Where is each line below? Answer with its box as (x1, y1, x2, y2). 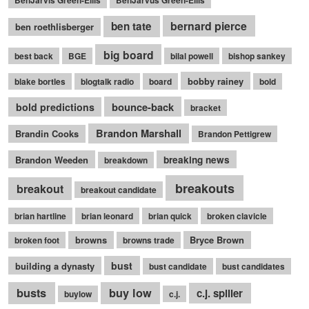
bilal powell (170, 49, 214, 62)
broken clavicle (207, 209, 267, 222)
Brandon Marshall (95, 126, 181, 141)
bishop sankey (228, 49, 286, 62)
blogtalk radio (81, 74, 134, 88)
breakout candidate (81, 183, 157, 196)
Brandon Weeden (14, 152, 88, 166)
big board (103, 46, 154, 63)
